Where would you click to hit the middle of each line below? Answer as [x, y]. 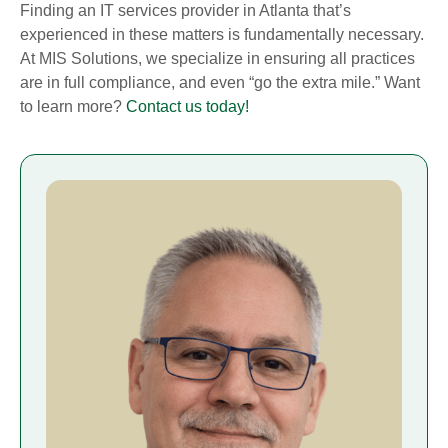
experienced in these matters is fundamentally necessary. [222, 35]
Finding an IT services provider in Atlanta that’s [185, 11]
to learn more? [73, 107]
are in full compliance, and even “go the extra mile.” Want [220, 83]
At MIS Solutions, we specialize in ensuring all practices [217, 59]
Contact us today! [187, 107]
